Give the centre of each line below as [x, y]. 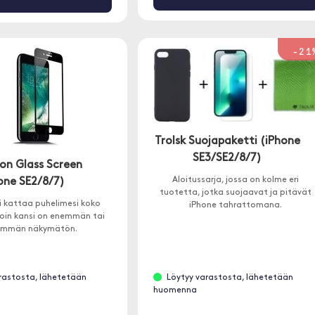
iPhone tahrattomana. [236, 205]
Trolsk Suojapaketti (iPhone [227, 141]
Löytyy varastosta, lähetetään [230, 278]
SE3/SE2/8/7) [227, 158]
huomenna [175, 290]
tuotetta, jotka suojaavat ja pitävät [236, 192]
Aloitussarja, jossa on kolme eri [236, 180]
